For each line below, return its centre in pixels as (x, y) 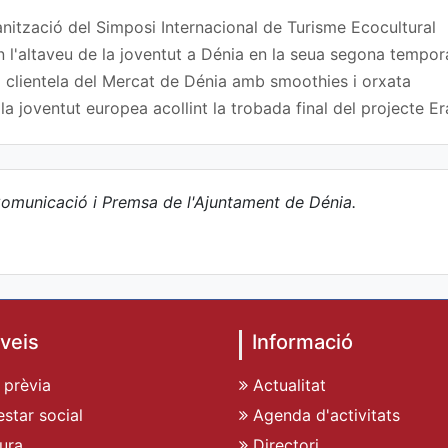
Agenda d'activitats (324, 414)
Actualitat (287, 384)
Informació (302, 341)
